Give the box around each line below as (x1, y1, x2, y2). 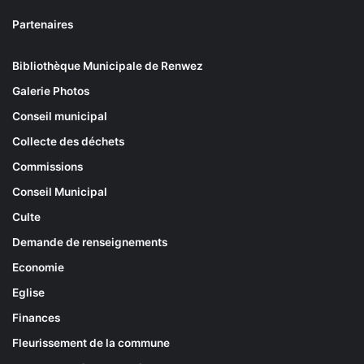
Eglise (12, 286, 45, 300)
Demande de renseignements (12, 236, 167, 249)
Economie (12, 261, 64, 275)
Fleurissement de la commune (12, 336, 170, 350)
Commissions (12, 160, 83, 174)
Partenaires (12, 18, 73, 32)
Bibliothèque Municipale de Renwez (12, 59, 203, 73)
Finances (12, 311, 60, 325)
